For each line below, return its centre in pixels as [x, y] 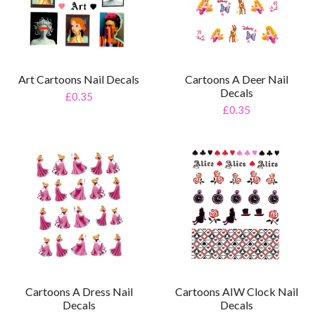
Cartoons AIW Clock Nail [236, 292]
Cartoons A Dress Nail [79, 292]
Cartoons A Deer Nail [236, 79]
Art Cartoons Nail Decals [79, 79]
